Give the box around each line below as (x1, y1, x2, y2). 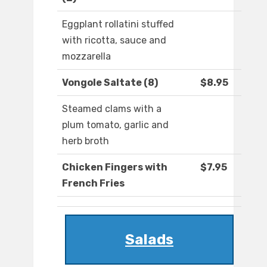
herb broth (62, 135, 109, 147)
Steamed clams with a (62, 103, 162, 115)
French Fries (62, 178, 125, 190)
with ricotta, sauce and (62, 35, 166, 46)
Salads (125, 231, 173, 249)
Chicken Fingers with (62, 162, 167, 173)
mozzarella (62, 51, 111, 63)
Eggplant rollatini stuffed (62, 18, 174, 30)
